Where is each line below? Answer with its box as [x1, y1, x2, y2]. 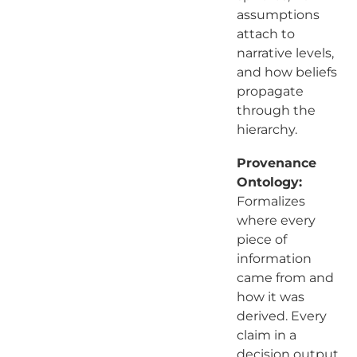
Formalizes [236, 193, 305, 209]
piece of [236, 231, 287, 247]
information [236, 250, 312, 266]
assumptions [236, 6, 320, 22]
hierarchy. [236, 121, 300, 137]
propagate [236, 83, 304, 99]
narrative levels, [236, 45, 334, 61]
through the [236, 102, 316, 118]
